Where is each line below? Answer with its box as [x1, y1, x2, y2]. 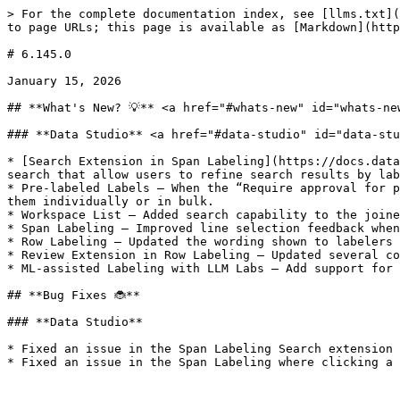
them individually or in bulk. [7, 195, 214, 208]
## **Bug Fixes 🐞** [7, 288, 140, 302]
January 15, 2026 [7, 74, 121, 87]
